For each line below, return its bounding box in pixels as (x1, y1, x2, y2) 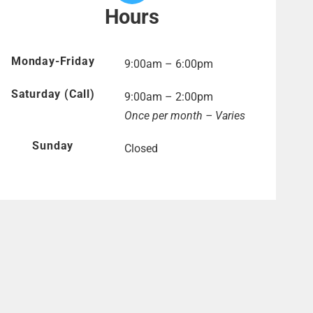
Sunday (32, 139, 74, 153)
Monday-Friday (11, 54, 95, 68)
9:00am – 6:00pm (124, 57, 214, 71)
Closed (124, 142, 159, 156)
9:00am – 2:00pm (124, 90, 214, 104)
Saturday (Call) (10, 87, 95, 101)
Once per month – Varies (124, 109, 246, 123)
